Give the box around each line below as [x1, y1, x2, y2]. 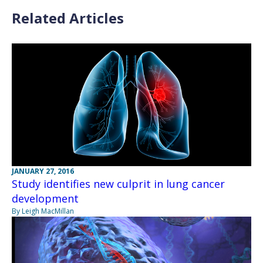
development [12, 191, 79, 205]
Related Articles [12, 8, 124, 28]
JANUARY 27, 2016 [12, 166, 74, 176]
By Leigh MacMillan [12, 205, 74, 216]
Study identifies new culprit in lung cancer [12, 176, 225, 191]
